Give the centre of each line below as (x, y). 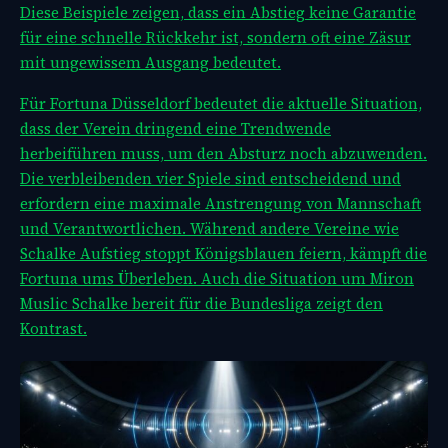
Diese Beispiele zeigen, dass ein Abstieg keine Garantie (218, 13)
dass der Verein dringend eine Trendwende (175, 129)
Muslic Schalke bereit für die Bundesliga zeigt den (201, 304)
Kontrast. (53, 329)
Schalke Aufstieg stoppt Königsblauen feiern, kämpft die (223, 254)
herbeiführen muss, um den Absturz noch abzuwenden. (223, 154)
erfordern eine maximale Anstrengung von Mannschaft (220, 204)
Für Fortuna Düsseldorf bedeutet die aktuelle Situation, (221, 104)
